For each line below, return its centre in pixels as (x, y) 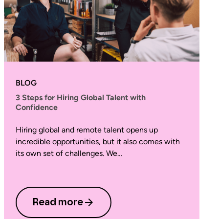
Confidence (37, 107)
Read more (58, 202)
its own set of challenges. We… (69, 153)
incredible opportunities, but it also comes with (98, 142)
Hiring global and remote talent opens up (87, 130)
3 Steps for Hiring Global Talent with (81, 98)
